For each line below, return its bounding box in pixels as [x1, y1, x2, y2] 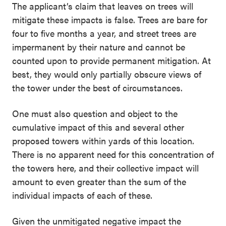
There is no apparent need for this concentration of [12, 148, 214, 160]
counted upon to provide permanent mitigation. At [12, 54, 211, 67]
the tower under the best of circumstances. [12, 81, 183, 94]
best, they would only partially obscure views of [12, 68, 201, 80]
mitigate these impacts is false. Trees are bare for [12, 13, 207, 26]
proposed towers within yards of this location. [12, 134, 194, 147]
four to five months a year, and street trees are [12, 27, 196, 39]
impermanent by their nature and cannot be [12, 40, 185, 53]
